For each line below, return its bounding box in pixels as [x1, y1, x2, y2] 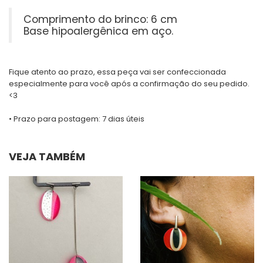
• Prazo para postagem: [9, 113, 102, 125]
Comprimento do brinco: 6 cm [23, 12, 177, 27]
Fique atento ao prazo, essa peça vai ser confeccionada [9, 66, 226, 78]
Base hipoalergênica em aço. [23, 24, 173, 39]
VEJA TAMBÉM [9, 149, 85, 164]
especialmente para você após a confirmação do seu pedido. [9, 78, 249, 90]
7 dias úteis [102, 113, 144, 125]
